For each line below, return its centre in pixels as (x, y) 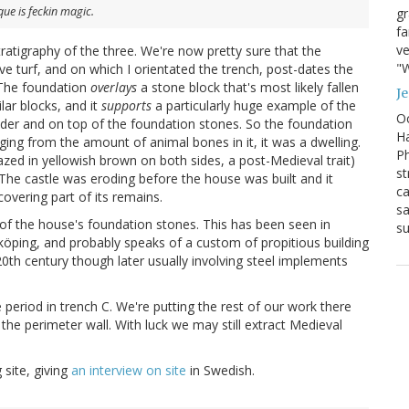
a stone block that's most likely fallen (248, 88)
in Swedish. (220, 371)
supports (126, 106)
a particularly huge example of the (254, 106)
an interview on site (129, 371)
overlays (114, 88)
